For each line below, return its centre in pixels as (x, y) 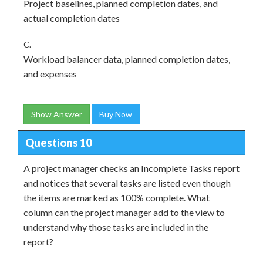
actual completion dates (72, 18)
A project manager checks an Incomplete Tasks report (131, 168)
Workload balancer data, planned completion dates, (127, 59)
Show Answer (57, 114)
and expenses (50, 74)
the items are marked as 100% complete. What (117, 198)
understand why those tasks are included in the (116, 227)
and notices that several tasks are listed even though (127, 183)
